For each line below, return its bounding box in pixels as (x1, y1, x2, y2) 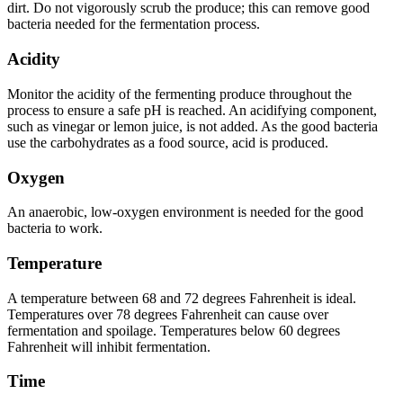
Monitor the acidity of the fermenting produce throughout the (7, 85, 352, 102)
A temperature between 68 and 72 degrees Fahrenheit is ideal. (7, 290, 356, 306)
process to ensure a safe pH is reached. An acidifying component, (7, 102, 377, 118)
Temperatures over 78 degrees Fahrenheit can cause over (7, 306, 328, 322)
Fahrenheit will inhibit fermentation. (7, 338, 210, 354)
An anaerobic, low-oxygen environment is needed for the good (7, 204, 363, 220)
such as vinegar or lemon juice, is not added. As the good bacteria (7, 118, 378, 134)
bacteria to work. (7, 220, 103, 237)
